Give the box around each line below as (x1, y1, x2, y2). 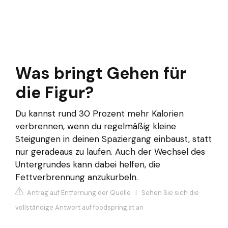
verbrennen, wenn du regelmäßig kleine (15, 121, 176, 132)
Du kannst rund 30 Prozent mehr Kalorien (15, 108, 184, 120)
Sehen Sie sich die (141, 188, 199, 197)
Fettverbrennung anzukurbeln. (15, 172, 138, 183)
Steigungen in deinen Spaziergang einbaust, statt (15, 133, 212, 145)
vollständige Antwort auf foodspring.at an (15, 203, 144, 212)
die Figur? (15, 82, 94, 104)
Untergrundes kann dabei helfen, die (15, 159, 160, 170)
